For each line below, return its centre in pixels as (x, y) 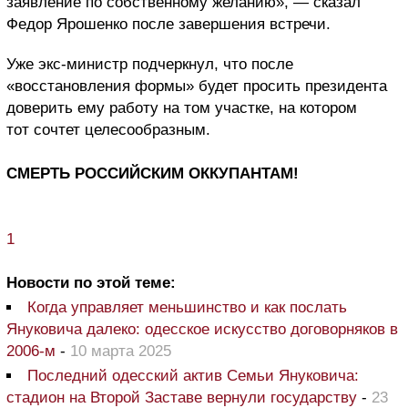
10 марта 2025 (121, 351)
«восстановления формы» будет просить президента (197, 86)
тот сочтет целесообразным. (108, 129)
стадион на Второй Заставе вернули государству (182, 397)
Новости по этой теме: (91, 282)
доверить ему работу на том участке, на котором (182, 107)
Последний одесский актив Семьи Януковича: (193, 375)
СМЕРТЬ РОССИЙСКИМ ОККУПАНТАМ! (153, 173)
